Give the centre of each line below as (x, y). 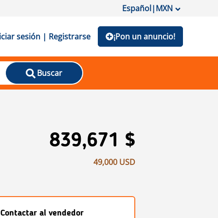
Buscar (49, 73)
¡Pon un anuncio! (144, 36)
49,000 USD (114, 162)
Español (137, 8)
